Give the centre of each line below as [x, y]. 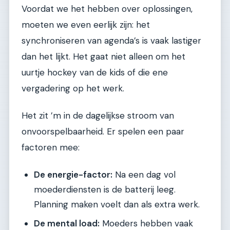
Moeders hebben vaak [146, 223]
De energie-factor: [73, 174]
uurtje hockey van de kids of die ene [95, 72]
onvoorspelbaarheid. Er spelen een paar [103, 132]
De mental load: [67, 223]
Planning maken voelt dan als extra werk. [117, 204]
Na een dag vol [144, 174]
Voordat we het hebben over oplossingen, [107, 8]
